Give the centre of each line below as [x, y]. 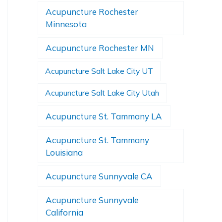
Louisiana [64, 152]
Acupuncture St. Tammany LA [104, 116]
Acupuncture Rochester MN [100, 48]
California [65, 212]
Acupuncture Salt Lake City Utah [102, 93]
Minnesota [66, 24]
